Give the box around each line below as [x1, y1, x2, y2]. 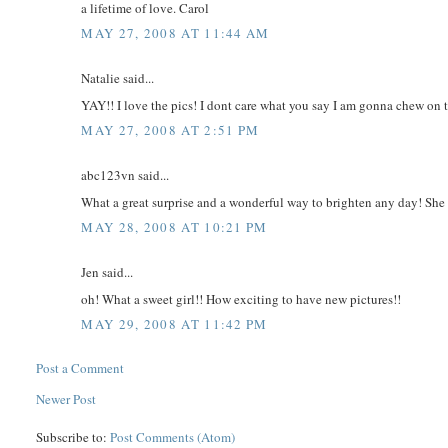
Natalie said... [81, 69, 155, 88]
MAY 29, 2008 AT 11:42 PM [81, 315, 268, 334]
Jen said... [81, 263, 134, 282]
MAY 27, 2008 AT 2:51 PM [81, 121, 260, 140]
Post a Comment [36, 359, 125, 378]
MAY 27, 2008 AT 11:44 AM [81, 24, 270, 43]
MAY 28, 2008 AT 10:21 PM [81, 218, 268, 237]
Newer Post [36, 390, 97, 409]
